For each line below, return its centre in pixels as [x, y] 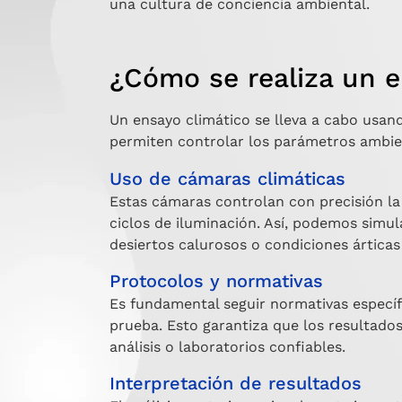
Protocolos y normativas [216, 280]
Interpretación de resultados [236, 384]
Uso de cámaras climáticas [227, 178]
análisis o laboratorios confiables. [227, 346]
